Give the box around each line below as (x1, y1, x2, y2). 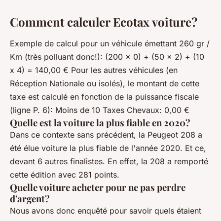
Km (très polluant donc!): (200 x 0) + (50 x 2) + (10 (10, 51, 204, 62)
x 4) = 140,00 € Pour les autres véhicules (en (10, 65, 178, 75)
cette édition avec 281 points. (10, 169, 119, 180)
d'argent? (10, 192, 50, 205)
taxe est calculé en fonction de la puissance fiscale (10, 91, 199, 102)
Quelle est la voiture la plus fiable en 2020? (10, 116, 190, 129)
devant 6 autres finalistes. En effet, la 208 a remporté (10, 156, 208, 166)
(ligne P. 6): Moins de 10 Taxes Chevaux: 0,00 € (10, 105, 189, 115)
